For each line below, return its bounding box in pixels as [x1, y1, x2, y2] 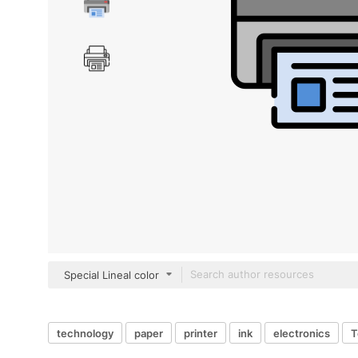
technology [57, 326, 113, 340]
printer [184, 326, 217, 340]
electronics [273, 326, 330, 340]
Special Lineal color [64, 268, 159, 281]
